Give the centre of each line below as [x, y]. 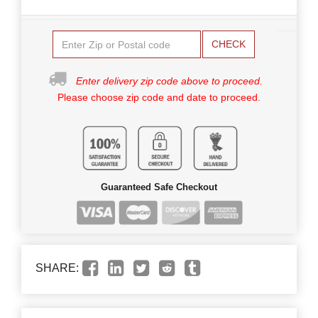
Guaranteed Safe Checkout [159, 187]
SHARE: [57, 268]
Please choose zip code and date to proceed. [159, 98]
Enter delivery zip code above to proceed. [169, 81]
